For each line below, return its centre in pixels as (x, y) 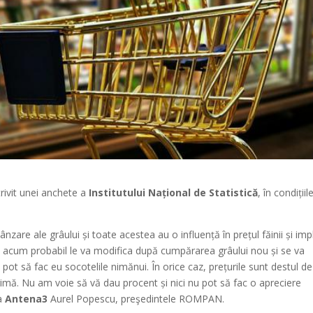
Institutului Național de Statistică (174, 192)
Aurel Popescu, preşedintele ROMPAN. (136, 298)
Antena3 (27, 298)
